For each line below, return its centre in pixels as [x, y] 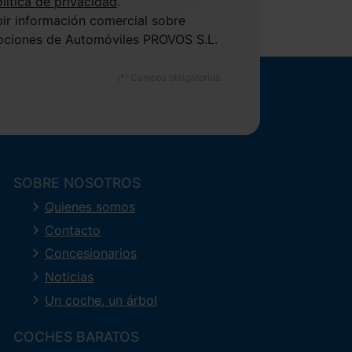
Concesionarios [91, 253]
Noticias [69, 277]
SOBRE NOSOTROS [77, 183]
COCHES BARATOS [76, 336]
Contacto [73, 230]
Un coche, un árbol [101, 300]
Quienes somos [90, 207]
